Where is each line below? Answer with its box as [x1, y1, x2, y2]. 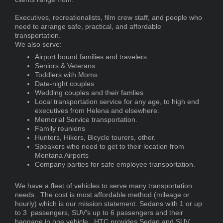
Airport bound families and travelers [35, 53, 147, 61]
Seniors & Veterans [35, 62, 95, 70]
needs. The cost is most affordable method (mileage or [15, 191, 190, 199]
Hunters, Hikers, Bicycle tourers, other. [35, 133, 156, 142]
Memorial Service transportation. [35, 115, 137, 124]
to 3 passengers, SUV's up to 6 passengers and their [15, 209, 183, 217]
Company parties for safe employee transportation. [35, 160, 195, 169]
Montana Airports [35, 151, 89, 160]
